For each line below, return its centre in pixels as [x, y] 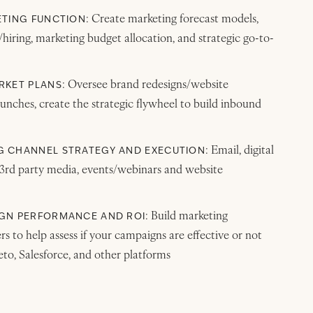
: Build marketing [187, 217]
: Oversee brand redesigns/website [145, 85]
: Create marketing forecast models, [172, 20]
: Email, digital [240, 151]
